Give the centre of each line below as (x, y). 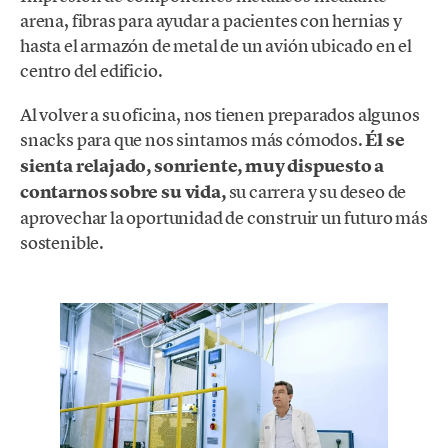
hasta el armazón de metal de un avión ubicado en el (216, 45)
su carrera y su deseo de (316, 191)
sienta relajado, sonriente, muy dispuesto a (202, 165)
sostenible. (63, 242)
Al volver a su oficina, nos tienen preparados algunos (220, 114)
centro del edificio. (91, 70)
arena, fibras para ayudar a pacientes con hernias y (211, 20)
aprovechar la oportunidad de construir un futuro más (224, 217)
